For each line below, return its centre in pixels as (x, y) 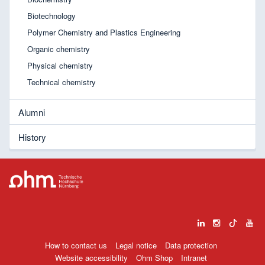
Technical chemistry (62, 82)
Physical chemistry (60, 65)
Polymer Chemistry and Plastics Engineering (104, 32)
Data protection (191, 245)
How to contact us (76, 245)
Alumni (32, 112)
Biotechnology (51, 15)
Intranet (194, 258)
